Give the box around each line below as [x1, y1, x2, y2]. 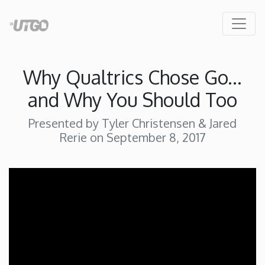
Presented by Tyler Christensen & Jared [28, 115, 237, 131]
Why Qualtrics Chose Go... [23, 65, 242, 89]
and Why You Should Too [28, 88, 237, 112]
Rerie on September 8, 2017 [59, 130, 206, 145]
